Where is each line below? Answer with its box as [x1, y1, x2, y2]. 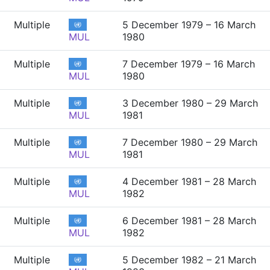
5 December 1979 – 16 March [122, 19, 256, 31]
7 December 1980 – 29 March [122, 136, 257, 148]
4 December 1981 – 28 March [122, 175, 256, 187]
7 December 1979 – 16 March [122, 58, 255, 70]
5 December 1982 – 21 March [122, 254, 256, 266]
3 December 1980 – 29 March [122, 97, 258, 109]
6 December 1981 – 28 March [122, 215, 256, 227]
